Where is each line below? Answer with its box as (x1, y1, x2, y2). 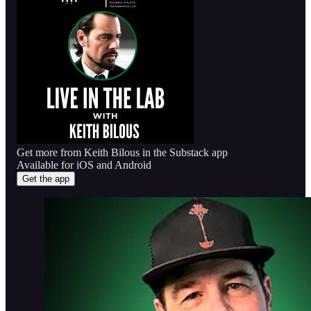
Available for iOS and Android (17, 158, 151, 171)
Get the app (22, 173, 69, 184)
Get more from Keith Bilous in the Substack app (17, 146, 228, 158)
